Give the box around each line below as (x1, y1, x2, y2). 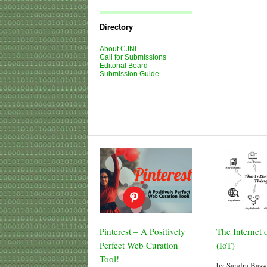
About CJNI (100, 45, 136, 53)
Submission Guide (100, 70, 159, 78)
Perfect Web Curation (100, 239, 178, 251)
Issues (99, 4, 120, 13)
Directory (100, 21, 133, 32)
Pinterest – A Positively (100, 225, 185, 237)
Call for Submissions (100, 53, 166, 61)
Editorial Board (100, 61, 148, 70)
